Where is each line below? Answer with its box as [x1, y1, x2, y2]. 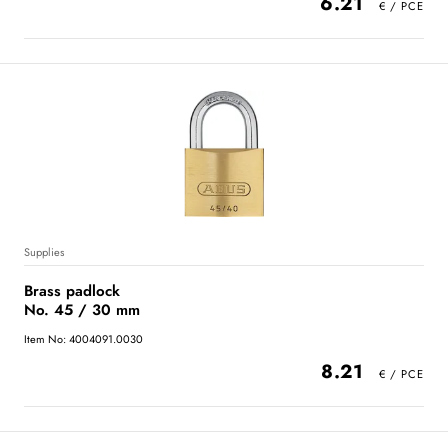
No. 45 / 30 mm [24, 298, 140, 321]
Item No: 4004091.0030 [24, 330, 143, 347]
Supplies [24, 243, 64, 260]
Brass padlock [24, 279, 120, 302]
